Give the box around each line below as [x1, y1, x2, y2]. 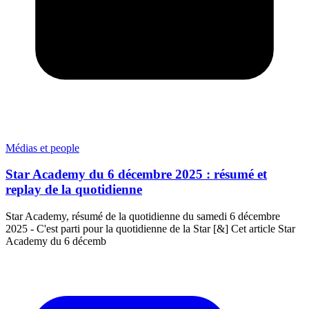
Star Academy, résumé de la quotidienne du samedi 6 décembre [6, 210, 280, 223]
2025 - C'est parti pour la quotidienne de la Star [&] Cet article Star [6, 223, 295, 235]
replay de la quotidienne [6, 182, 142, 197]
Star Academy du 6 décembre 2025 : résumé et [6, 167, 267, 182]
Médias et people [6, 141, 79, 154]
